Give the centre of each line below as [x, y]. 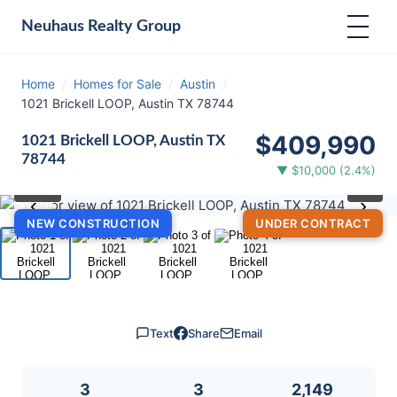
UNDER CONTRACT [313, 223]
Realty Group [132, 26]
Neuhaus [53, 26]
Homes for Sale [117, 84]
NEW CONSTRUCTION [93, 223]
